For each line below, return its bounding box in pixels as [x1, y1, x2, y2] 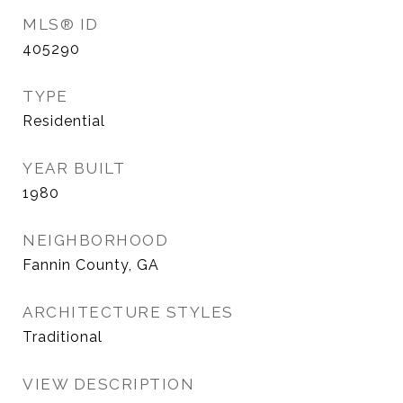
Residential [22, 112, 105, 130]
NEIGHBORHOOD [22, 231, 168, 249]
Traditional [22, 328, 103, 345]
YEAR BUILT [22, 159, 125, 177]
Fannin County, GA [22, 256, 159, 273]
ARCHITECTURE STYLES [22, 303, 234, 321]
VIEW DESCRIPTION [22, 375, 194, 393]
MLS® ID [22, 15, 99, 33]
